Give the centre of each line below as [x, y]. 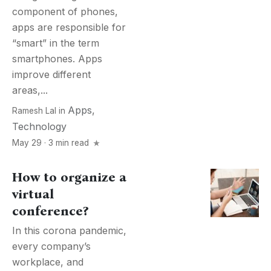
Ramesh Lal [34, 111]
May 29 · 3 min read [52, 143]
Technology [39, 127]
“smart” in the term [56, 43]
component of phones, [65, 12]
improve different [51, 75]
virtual [33, 194]
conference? [50, 211]
